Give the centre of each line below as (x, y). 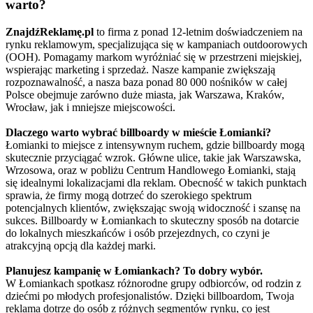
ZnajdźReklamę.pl (50, 31)
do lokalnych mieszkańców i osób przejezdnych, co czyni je (138, 233)
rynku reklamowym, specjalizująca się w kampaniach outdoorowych (156, 44)
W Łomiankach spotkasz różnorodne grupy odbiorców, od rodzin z (153, 283)
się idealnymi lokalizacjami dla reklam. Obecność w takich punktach (156, 182)
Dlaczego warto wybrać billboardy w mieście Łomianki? (138, 132)
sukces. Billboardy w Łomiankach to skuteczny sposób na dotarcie (152, 220)
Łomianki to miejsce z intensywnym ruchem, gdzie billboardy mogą (155, 145)
